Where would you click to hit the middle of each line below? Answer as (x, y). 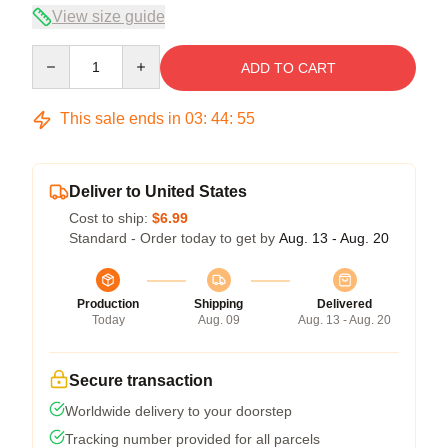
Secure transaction (141, 380)
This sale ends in (120, 118)
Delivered (344, 304)
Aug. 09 (218, 320)
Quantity (57, 54)
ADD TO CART (288, 68)
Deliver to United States (158, 191)
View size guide (108, 16)
